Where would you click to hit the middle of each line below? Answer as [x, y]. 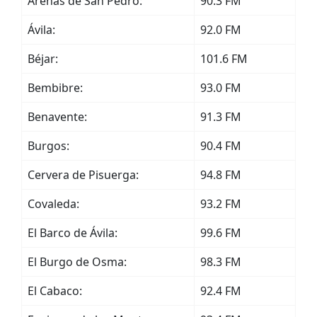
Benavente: [57, 117]
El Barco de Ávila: [73, 233]
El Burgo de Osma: [77, 262]
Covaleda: [53, 204]
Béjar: [43, 59]
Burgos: [48, 146]
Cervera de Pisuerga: [83, 175]
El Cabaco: [55, 291]
